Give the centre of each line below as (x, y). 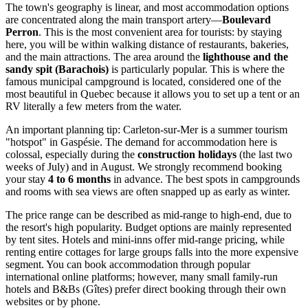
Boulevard (246, 20)
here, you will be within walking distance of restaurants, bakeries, (147, 45)
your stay (27, 179)
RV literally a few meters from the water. (93, 107)
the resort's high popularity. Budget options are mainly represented (148, 228)
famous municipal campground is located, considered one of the (143, 82)
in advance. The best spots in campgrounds (205, 179)
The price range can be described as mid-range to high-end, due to (148, 215)
